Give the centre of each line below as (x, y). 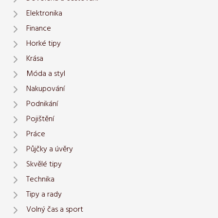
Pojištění (40, 119)
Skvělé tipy (44, 165)
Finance (39, 29)
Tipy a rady (44, 195)
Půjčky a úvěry (50, 150)
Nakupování (45, 89)
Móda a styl (46, 74)
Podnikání (42, 104)
